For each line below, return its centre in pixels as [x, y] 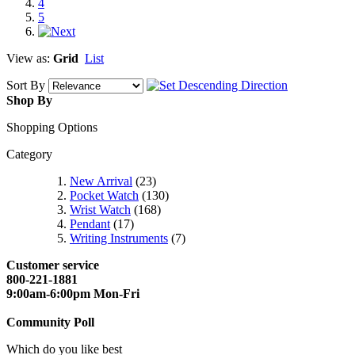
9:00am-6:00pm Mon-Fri [73, 294]
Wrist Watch [100, 210]
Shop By [29, 101]
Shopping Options [52, 128]
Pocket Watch [104, 196]
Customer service [53, 265]
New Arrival [101, 181]
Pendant [90, 224]
